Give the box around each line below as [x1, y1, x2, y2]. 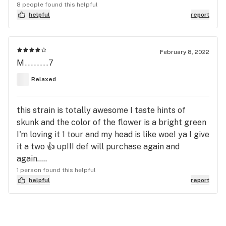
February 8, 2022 [160, 48, 209, 55]
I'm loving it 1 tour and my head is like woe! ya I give [17, 129, 209, 139]
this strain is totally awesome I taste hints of [17, 105, 186, 115]
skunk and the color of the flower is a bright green [17, 117, 206, 127]
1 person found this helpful [17, 166, 96, 174]
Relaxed [31, 76, 56, 83]
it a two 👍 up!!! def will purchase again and [17, 141, 180, 151]
